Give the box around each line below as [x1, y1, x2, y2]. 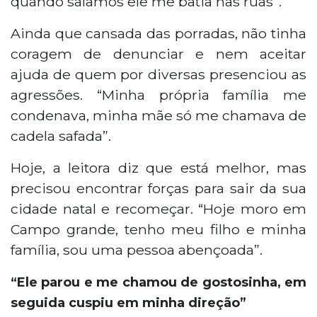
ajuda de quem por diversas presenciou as [11, 65, 306, 83]
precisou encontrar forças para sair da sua [11, 179, 306, 197]
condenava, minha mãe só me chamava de [11, 106, 306, 124]
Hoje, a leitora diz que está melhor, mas [11, 158, 306, 176]
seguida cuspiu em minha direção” [11, 294, 246, 311]
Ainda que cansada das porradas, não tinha [11, 24, 306, 42]
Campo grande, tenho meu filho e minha [11, 220, 306, 238]
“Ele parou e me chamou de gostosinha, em [11, 274, 306, 290]
